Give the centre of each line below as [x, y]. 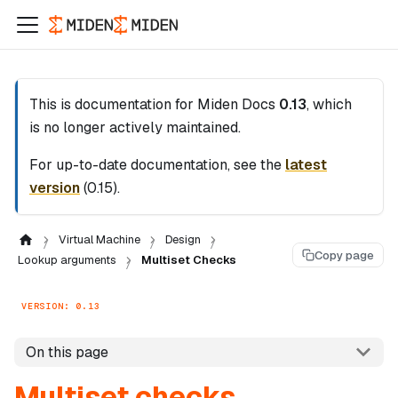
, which [329, 104]
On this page [67, 352]
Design [183, 239]
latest [306, 165]
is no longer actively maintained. [135, 127]
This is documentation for [113, 104]
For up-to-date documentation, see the [157, 165]
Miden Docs [236, 104]
